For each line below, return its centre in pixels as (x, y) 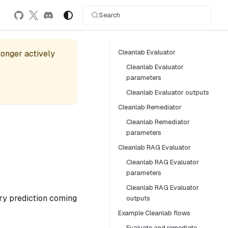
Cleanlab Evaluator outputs (168, 92)
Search (109, 15)
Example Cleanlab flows (154, 213)
